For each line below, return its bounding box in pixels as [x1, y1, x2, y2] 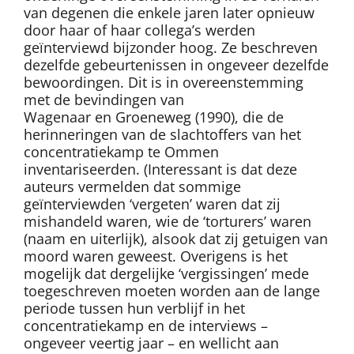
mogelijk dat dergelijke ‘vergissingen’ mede [24, 264, 309, 284]
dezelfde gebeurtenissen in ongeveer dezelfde [24, 55, 329, 75]
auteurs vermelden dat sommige [24, 177, 241, 197]
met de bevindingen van [24, 90, 184, 110]
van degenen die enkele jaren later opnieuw [24, 3, 314, 23]
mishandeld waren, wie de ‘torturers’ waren [24, 212, 311, 232]
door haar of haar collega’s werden [24, 21, 255, 40]
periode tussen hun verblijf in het [24, 299, 245, 318]
